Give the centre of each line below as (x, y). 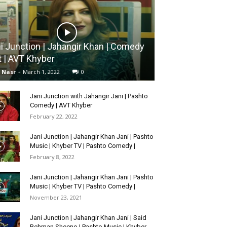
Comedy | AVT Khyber (61, 105)
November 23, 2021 (56, 198)
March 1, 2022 (41, 72)
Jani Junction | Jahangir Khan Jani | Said (88, 218)
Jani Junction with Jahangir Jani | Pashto (89, 96)
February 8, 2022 (52, 157)
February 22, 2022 (54, 117)
